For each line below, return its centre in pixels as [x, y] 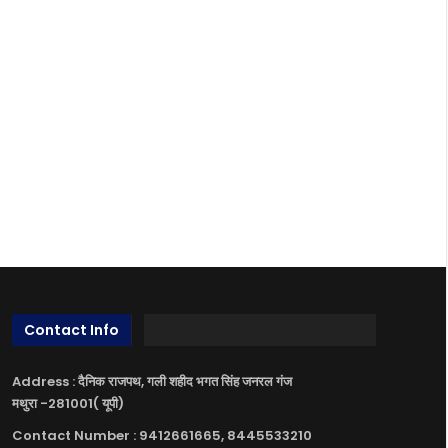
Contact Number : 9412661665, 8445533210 [162, 435]
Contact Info [71, 330]
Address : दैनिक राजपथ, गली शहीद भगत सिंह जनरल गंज [152, 381]
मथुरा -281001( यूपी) [68, 403]
